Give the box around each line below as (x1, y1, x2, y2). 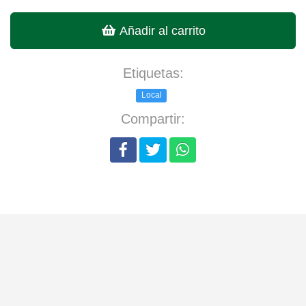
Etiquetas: (122, 65, 184, 81)
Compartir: (121, 111, 185, 126)
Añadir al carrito (115, 23, 206, 38)
